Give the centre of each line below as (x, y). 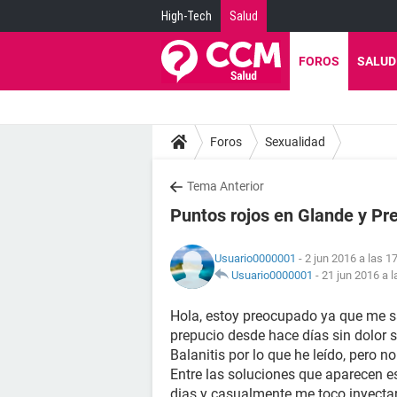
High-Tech (187, 16)
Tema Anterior (226, 186)
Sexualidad (295, 141)
